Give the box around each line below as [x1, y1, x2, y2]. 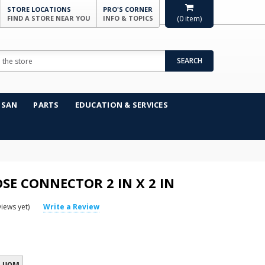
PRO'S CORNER [103, 5, 153, 14]
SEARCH [176, 56, 202, 66]
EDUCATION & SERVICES [75, 99, 168, 110]
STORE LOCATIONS [7, 5, 71, 14]
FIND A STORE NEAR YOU [7, 14, 91, 22]
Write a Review [43, 201, 100, 212]
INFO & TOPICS [103, 14, 153, 22]
